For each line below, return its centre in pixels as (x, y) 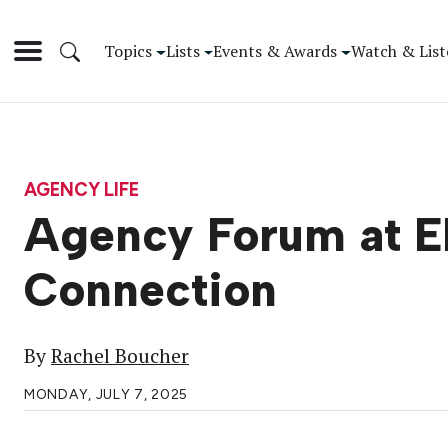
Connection (150, 290)
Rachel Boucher (120, 356)
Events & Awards (275, 50)
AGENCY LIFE (81, 189)
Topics (128, 50)
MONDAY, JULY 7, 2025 (106, 395)
